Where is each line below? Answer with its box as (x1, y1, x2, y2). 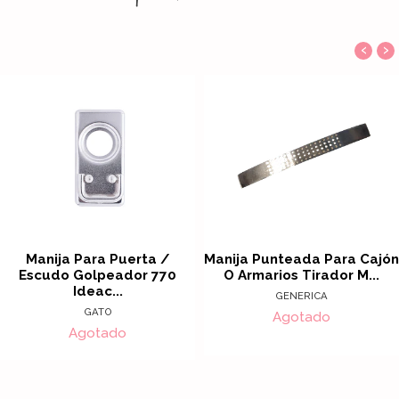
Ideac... (72, 283, 123, 300)
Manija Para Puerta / (25, 251, 170, 268)
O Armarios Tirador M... (224, 267, 379, 284)
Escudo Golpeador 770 (19, 267, 176, 284)
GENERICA (275, 289, 328, 303)
